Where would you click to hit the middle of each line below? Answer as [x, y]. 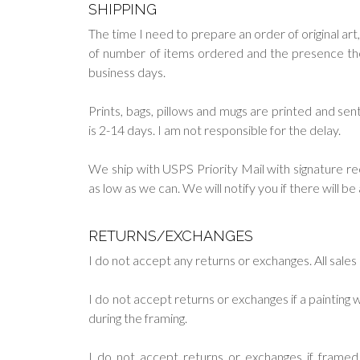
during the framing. [138, 317]
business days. [127, 72]
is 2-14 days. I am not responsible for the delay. [215, 129]
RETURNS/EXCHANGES [171, 235]
